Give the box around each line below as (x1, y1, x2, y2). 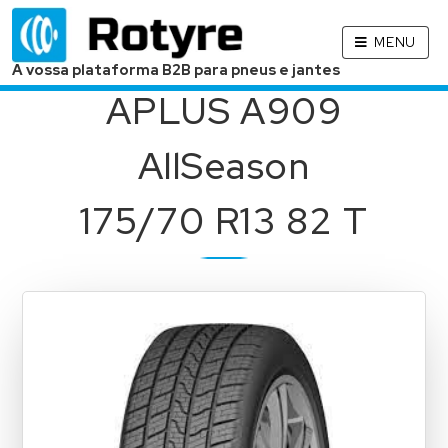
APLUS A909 (105, 87, 343, 135)
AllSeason (137, 142, 311, 190)
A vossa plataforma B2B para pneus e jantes (12, 60, 341, 80)
